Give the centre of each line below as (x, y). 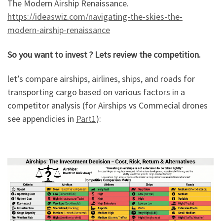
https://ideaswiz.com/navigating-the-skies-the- (95, 17)
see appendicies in (42, 119)
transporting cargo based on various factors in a (96, 92)
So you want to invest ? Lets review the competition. (104, 54)
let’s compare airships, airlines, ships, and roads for (101, 79)
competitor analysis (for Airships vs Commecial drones (108, 106)
